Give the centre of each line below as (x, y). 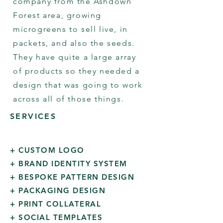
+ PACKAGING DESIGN (58, 190)
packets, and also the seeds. (74, 43)
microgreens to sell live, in (70, 29)
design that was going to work (78, 85)
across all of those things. (69, 99)
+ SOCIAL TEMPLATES (56, 217)
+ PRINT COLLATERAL (56, 204)
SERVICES (33, 116)
